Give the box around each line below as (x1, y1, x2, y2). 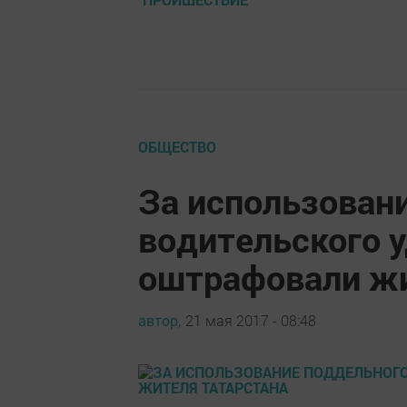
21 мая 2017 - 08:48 (185, 310, 316, 330)
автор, (138, 310, 181, 330)
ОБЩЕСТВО (138, 137, 216, 156)
